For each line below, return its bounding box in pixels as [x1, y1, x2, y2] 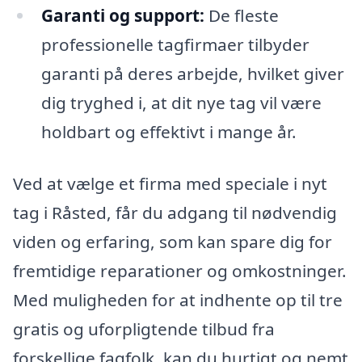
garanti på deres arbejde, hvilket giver [40, 61, 344, 85]
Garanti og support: [40, 3, 204, 27]
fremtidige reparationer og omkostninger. [13, 259, 347, 282]
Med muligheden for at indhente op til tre [13, 288, 343, 311]
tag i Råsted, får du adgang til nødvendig [13, 200, 337, 224]
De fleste [204, 3, 279, 27]
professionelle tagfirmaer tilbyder [40, 32, 309, 56]
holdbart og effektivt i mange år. [40, 120, 297, 143]
